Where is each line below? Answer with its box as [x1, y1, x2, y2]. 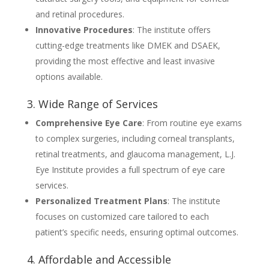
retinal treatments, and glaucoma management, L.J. [35, 148, 235, 160]
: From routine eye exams [142, 116, 242, 128]
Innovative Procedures [35, 23, 133, 35]
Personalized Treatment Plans [35, 195, 168, 207]
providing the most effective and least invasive [35, 55, 215, 67]
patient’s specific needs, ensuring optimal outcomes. [35, 226, 238, 238]
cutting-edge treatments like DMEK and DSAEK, [35, 39, 220, 51]
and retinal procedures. [35, 8, 124, 20]
